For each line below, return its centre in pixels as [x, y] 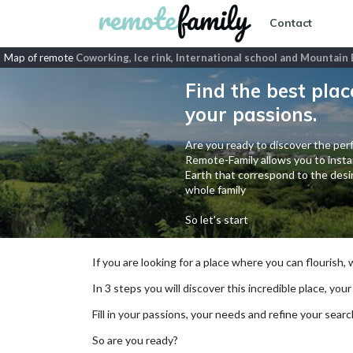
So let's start [216, 219]
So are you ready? [135, 340]
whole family [215, 190]
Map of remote [40, 58]
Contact [291, 23]
